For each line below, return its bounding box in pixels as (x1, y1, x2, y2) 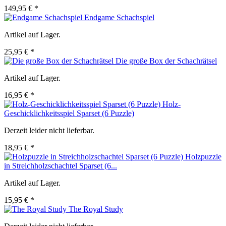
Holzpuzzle (185, 152, 221, 161)
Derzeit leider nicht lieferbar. (4, 126, 94, 135)
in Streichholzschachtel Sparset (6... (4, 161, 117, 171)
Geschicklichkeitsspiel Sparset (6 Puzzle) (4, 109, 134, 118)
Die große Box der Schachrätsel (116, 56, 217, 66)
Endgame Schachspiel (84, 13, 154, 22)
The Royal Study (69, 205, 123, 214)
